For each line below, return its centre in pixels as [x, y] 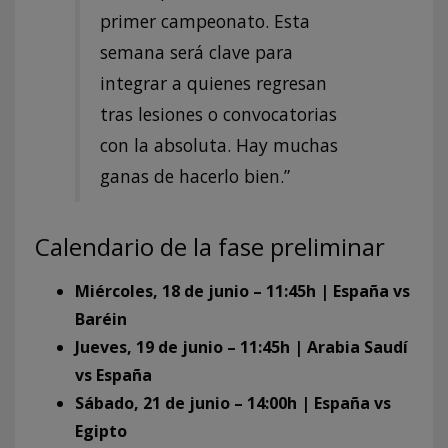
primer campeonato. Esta [205, 20]
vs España [113, 374]
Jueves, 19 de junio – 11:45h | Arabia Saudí [241, 346]
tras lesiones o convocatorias [218, 113]
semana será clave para [196, 51]
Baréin [101, 318]
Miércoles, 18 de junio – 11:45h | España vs [242, 290]
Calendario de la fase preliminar [210, 246]
